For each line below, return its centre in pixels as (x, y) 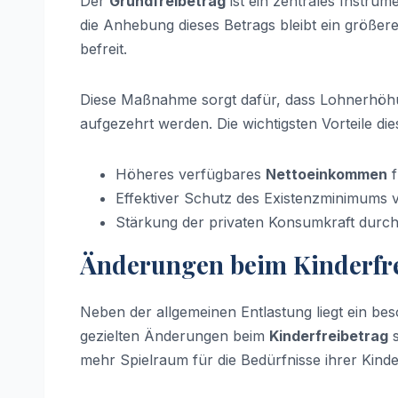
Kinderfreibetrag (329, 336)
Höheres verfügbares (191, 174)
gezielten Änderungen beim (175, 336)
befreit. (103, 48)
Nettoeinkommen (326, 174)
